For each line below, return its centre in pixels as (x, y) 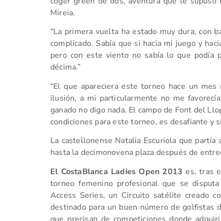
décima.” (66, 67)
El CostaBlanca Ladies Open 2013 (117, 171)
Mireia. (63, 13)
